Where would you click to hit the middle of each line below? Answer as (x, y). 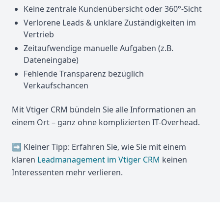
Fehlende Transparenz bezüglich (84, 74)
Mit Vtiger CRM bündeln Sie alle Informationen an (104, 110)
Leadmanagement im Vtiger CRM (99, 160)
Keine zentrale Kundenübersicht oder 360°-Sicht (113, 9)
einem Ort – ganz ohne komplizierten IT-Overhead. (106, 122)
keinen (174, 160)
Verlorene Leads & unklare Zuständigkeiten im (110, 23)
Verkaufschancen (56, 85)
